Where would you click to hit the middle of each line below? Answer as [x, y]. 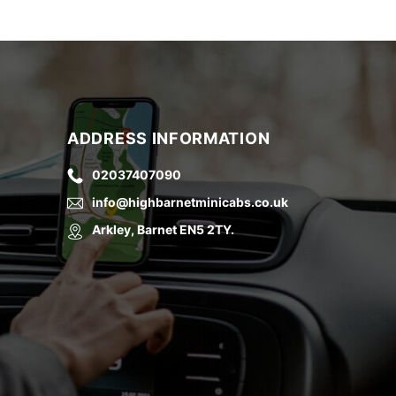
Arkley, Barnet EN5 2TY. [163, 230]
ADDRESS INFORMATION [169, 138]
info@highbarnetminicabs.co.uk [190, 202]
